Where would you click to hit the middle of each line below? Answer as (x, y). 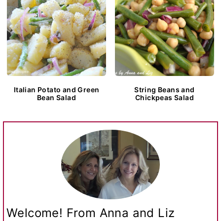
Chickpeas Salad (165, 97)
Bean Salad (56, 97)
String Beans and (165, 89)
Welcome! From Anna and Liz (91, 213)
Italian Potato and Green (56, 89)
